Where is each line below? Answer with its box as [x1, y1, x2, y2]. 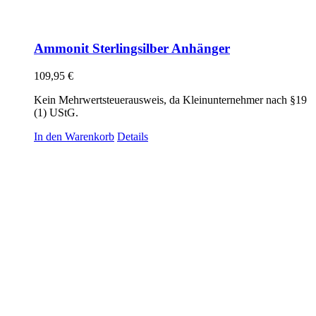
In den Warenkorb [34, 130, 114, 142]
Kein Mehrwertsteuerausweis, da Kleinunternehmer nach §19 [34, 93, 307, 106]
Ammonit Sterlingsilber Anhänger [34, 41, 230, 56]
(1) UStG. [34, 106, 78, 119]
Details [117, 130, 148, 142]
